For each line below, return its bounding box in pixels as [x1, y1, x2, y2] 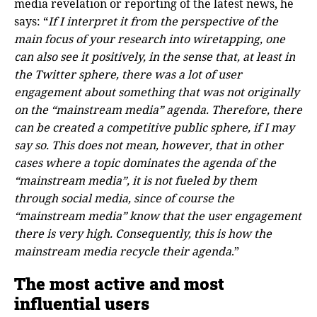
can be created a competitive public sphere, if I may [14, 119, 294, 135]
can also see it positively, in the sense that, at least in [14, 48, 295, 64]
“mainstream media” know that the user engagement [14, 207, 301, 224]
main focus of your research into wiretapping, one [14, 30, 285, 47]
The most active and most [14, 272, 224, 296]
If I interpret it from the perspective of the [48, 13, 278, 29]
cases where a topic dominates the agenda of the [14, 154, 276, 171]
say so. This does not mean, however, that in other [14, 137, 283, 153]
